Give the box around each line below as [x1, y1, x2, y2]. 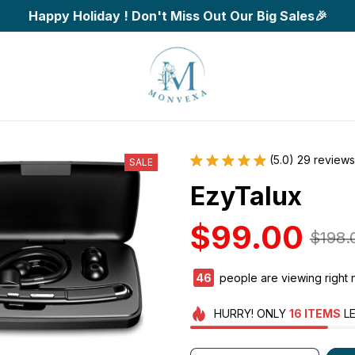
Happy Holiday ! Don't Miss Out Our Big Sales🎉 [28, 8, 327, 24]
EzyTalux [190, 181, 302, 212]
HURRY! [213, 307, 254, 320]
